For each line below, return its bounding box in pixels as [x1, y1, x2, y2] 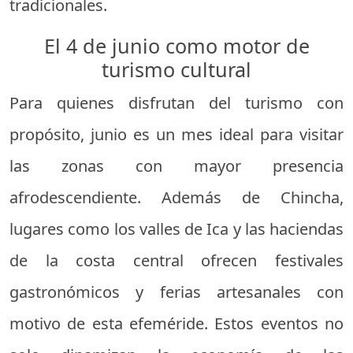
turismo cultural [102, 55, 251, 83]
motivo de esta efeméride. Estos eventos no [9, 312, 344, 334]
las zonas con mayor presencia [9, 154, 344, 176]
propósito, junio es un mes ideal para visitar [9, 123, 344, 145]
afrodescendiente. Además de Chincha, [9, 186, 344, 208]
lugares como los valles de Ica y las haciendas [9, 217, 344, 240]
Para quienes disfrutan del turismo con [9, 91, 344, 113]
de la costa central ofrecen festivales [9, 249, 344, 271]
